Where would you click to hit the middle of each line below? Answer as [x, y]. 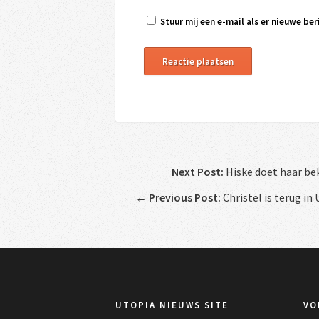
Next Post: [198, 171]
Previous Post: [184, 197]
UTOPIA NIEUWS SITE [172, 305]
